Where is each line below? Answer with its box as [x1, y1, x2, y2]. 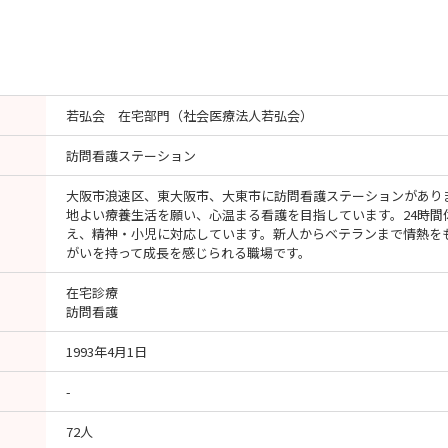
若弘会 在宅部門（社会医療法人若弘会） [66, 106, 313, 125]
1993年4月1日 [66, 342, 147, 361]
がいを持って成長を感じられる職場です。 [66, 243, 311, 262]
